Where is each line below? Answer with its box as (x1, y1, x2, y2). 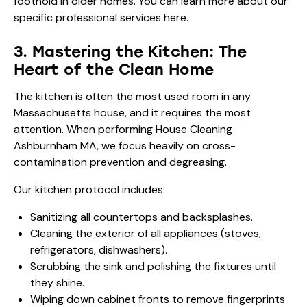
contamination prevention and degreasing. (14, 154, 227, 169)
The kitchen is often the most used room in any (14, 88, 251, 103)
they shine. (30, 275, 84, 290)
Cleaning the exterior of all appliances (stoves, (30, 225, 261, 241)
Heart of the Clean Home (14, 60, 214, 79)
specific (14, 10, 56, 25)
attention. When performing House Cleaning (14, 121, 232, 136)
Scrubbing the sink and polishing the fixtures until (30, 258, 276, 273)
